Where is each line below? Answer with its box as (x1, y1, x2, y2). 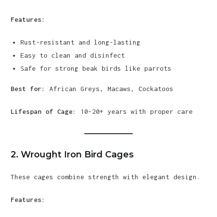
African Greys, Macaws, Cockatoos (46, 85, 174, 93)
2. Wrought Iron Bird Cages (11, 149, 134, 160)
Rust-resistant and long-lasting (20, 38, 141, 46)
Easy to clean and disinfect (20, 51, 125, 59)
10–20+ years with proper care (77, 108, 193, 115)
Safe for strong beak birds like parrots (20, 64, 172, 72)
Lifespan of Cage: (11, 108, 77, 115)
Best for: (11, 85, 46, 93)
